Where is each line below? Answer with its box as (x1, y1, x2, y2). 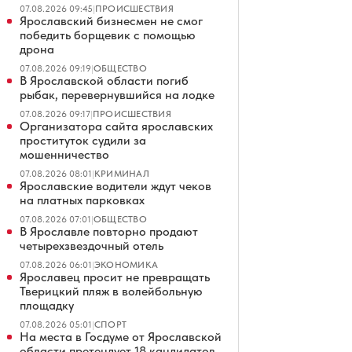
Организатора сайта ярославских (20, 119, 213, 134)
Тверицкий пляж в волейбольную (20, 284, 203, 299)
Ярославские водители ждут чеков (20, 178, 211, 193)
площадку (20, 298, 74, 313)
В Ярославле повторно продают (20, 224, 198, 239)
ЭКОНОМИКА (94, 259, 159, 270)
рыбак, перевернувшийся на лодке (20, 87, 214, 102)
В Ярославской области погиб (20, 73, 189, 88)
